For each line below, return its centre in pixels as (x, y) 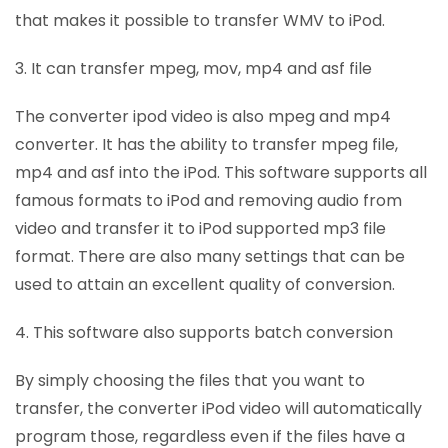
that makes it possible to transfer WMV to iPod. (200, 21)
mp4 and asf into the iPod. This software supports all (221, 173)
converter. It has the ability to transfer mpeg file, (206, 145)
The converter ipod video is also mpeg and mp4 (203, 117)
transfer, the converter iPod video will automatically (218, 409)
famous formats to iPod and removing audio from (208, 201)
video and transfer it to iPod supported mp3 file (200, 229)
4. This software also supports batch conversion (204, 333)
